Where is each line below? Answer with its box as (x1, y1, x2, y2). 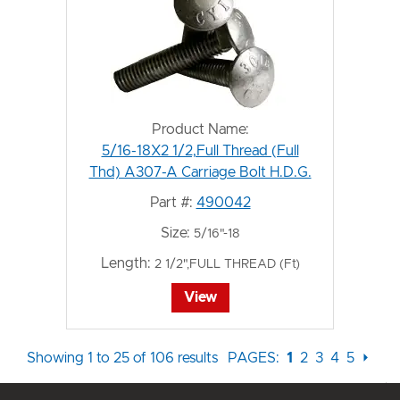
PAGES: (228, 351, 287, 365)
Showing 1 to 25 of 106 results (27, 351, 218, 365)
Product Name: (151, 122, 249, 137)
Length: (100, 256, 151, 271)
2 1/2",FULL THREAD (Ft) (154, 258, 300, 271)
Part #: (149, 196, 193, 210)
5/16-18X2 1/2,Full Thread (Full (101, 144, 299, 158)
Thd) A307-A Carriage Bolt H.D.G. (88, 165, 312, 179)
